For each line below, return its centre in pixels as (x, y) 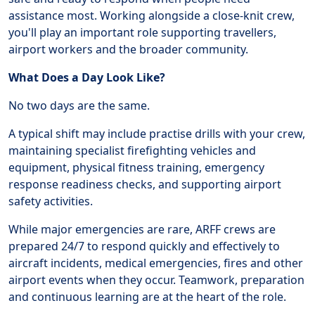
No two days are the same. (79, 105)
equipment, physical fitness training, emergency (136, 167)
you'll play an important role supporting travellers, (142, 32)
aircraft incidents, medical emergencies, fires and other (156, 263)
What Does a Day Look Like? (87, 77)
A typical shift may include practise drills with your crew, (157, 134)
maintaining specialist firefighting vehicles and (132, 150)
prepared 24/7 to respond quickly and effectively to (144, 246)
